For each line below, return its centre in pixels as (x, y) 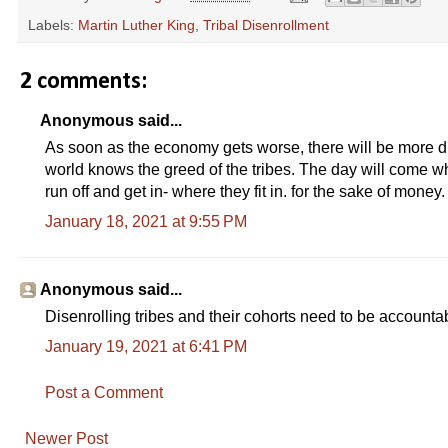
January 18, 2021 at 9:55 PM (146, 221)
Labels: (53, 24)
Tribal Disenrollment (266, 24)
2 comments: (83, 81)
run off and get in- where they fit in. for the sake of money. (245, 191)
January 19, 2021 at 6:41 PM (146, 346)
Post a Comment (104, 392)
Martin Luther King (136, 24)
